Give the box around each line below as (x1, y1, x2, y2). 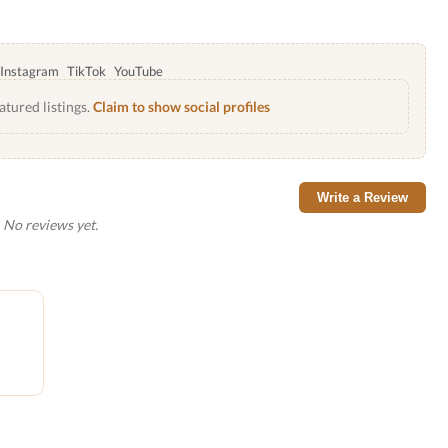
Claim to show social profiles (92, 98, 270, 115)
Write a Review (317, 190, 408, 205)
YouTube (114, 63, 163, 79)
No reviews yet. (2, 216, 98, 233)
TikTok (67, 63, 106, 79)
